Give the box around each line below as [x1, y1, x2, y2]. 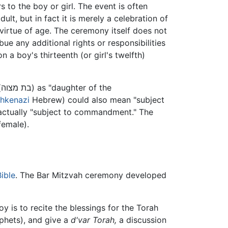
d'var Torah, [71, 215, 117, 225]
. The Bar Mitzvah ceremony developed [15, 170, 166, 181]
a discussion [117, 215, 166, 225]
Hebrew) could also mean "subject [30, 95, 164, 105]
